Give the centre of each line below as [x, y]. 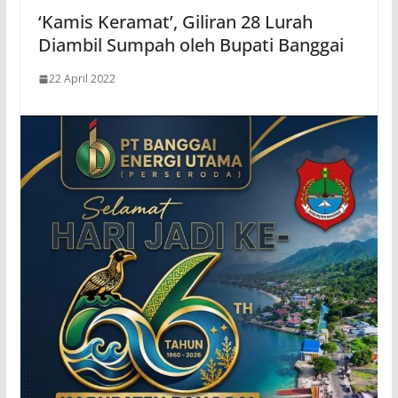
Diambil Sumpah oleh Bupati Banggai [191, 44]
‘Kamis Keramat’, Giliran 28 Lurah [175, 21]
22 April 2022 [82, 78]
